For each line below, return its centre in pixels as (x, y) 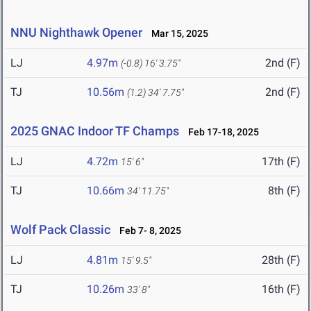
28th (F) (281, 260)
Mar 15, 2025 (177, 34)
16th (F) (281, 289)
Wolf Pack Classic (60, 230)
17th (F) (281, 162)
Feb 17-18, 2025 (220, 132)
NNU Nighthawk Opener (76, 33)
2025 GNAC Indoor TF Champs (95, 131)
